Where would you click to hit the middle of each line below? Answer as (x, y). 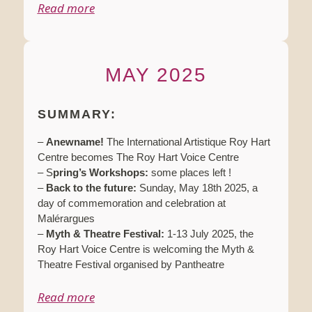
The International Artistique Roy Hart (187, 142)
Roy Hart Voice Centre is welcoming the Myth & (146, 249)
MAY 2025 (156, 75)
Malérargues (66, 219)
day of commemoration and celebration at (131, 203)
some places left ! (189, 173)
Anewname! (75, 142)
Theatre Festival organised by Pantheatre (131, 265)
